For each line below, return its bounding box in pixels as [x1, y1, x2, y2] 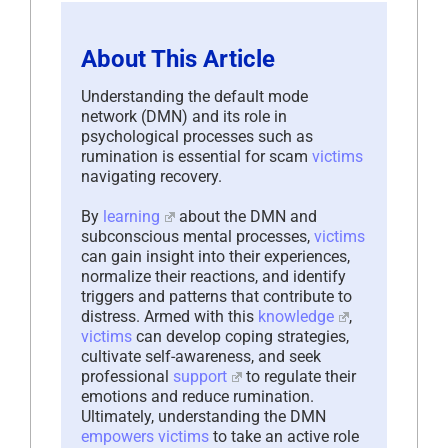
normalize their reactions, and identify [81, 266, 346, 286]
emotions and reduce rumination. [81, 386, 314, 406]
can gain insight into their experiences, [81, 246, 350, 266]
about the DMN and [174, 206, 317, 226]
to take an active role [209, 426, 359, 446]
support [173, 366, 227, 386]
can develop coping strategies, [132, 326, 349, 346]
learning [103, 206, 160, 226]
